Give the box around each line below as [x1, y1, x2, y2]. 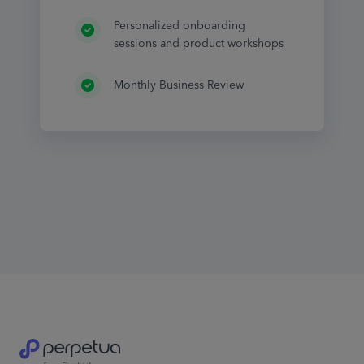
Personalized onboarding [113, 16, 245, 36]
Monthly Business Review [113, 76, 244, 95]
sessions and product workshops [113, 34, 284, 54]
